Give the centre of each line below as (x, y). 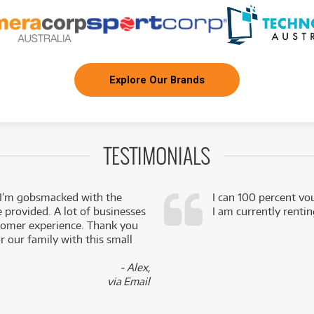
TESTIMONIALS (157, 158)
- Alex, (135, 268)
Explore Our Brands (157, 80)
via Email (129, 282)
